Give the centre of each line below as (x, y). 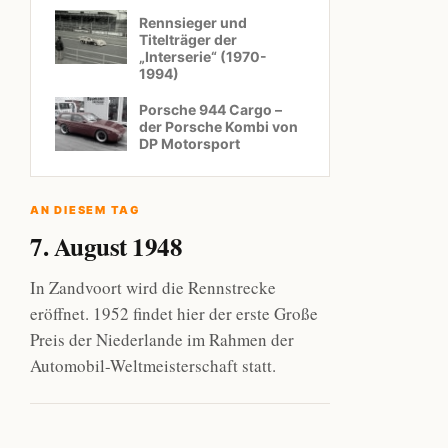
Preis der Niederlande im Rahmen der (162, 339)
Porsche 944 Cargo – (210, 109)
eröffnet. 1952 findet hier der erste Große (174, 313)
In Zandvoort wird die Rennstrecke (153, 287)
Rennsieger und (193, 22)
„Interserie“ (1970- (203, 56)
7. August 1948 (106, 246)
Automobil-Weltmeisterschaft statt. (153, 365)
